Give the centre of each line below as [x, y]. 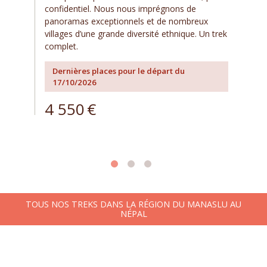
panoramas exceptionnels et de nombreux [126, 21]
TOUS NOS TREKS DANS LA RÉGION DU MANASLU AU [133, 204]
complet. [61, 46]
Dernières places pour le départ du [119, 71]
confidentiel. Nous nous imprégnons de [120, 9]
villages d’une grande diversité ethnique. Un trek [136, 34]
